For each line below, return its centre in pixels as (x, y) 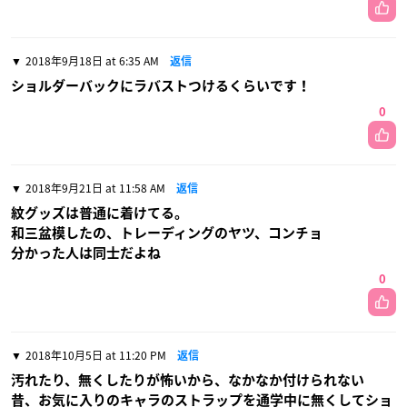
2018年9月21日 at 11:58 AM (95, 189)
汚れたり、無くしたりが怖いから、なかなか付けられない (188, 381)
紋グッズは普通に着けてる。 (99, 213)
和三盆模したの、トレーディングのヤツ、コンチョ (167, 233)
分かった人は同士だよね (86, 253)
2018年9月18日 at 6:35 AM (92, 61)
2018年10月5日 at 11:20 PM (96, 356)
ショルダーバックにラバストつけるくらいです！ (161, 86)
